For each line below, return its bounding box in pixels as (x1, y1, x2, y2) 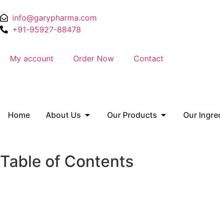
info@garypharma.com (12, 13, 97, 23)
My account (10, 54, 54, 63)
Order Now (73, 54, 114, 63)
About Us (46, 110, 81, 120)
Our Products (107, 110, 157, 120)
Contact (134, 54, 164, 63)
